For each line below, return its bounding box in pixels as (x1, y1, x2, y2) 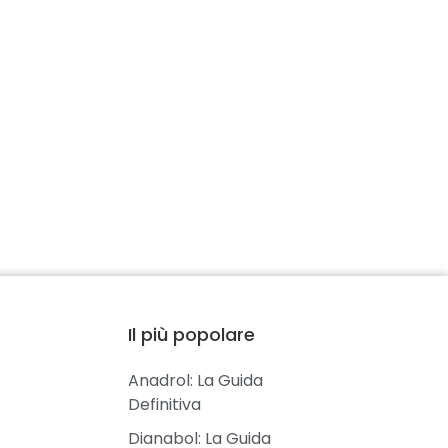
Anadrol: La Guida (128, 368, 264, 392)
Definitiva (128, 392, 202, 416)
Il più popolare (128, 321, 256, 347)
